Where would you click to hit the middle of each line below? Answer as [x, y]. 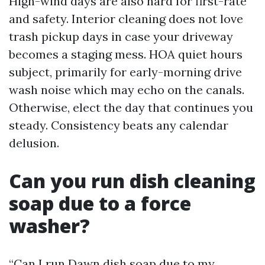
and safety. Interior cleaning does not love [126, 19]
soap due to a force [100, 203]
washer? [49, 226]
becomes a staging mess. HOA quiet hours [126, 54]
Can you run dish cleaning [132, 181]
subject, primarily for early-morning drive [125, 72]
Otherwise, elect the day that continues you [131, 107]
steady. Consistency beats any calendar [119, 125]
